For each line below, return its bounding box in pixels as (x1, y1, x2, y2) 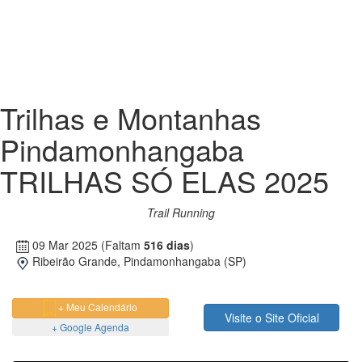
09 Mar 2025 (29, 237, 101, 253)
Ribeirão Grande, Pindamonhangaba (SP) (29, 253, 246, 270)
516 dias (144, 237, 190, 253)
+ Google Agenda (52, 320, 129, 335)
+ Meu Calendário (58, 299, 137, 314)
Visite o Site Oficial (224, 309, 319, 326)
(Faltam (101, 237, 144, 253)
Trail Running (147, 204, 215, 221)
